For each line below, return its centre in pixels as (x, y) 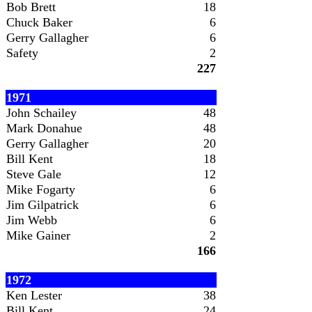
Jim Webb (32, 220)
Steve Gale (34, 174)
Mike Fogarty (41, 189)
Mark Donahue (44, 128)
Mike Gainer (38, 235)
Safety (22, 53)
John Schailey (41, 113)
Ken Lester (34, 295)
